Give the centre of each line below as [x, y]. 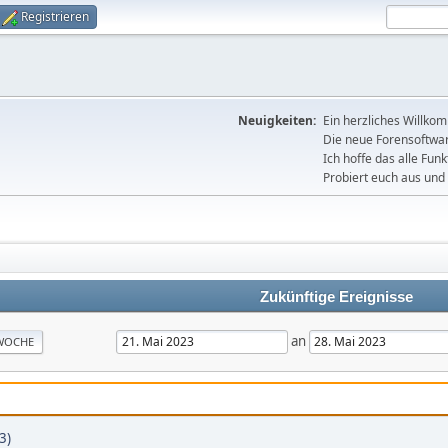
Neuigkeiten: [277, 120]
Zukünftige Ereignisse [336, 297]
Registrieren [55, 16]
